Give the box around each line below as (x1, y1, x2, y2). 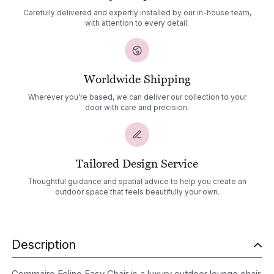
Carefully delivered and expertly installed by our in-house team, (23, 9, 251, 18)
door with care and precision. (85, 103, 189, 112)
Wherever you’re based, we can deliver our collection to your (28, 92, 246, 102)
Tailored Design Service (76, 157, 198, 170)
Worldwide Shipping (83, 72, 191, 86)
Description (11, 237, 76, 252)
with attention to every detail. (85, 19, 189, 28)
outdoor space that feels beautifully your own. (54, 187, 220, 196)
